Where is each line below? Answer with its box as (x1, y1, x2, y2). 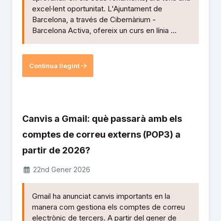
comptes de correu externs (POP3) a (22, 129, 181, 140)
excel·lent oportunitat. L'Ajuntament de (32, 4, 162, 14)
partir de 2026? (22, 145, 90, 156)
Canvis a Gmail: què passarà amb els (22, 113, 182, 124)
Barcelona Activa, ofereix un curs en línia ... (32, 26, 177, 36)
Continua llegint (29, 61, 81, 70)
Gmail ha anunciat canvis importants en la (32, 191, 170, 201)
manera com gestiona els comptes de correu (32, 202, 185, 212)
